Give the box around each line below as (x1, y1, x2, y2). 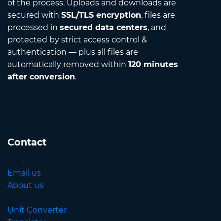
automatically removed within (7, 60, 128, 70)
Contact (7, 136, 46, 148)
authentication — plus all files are (7, 47, 138, 57)
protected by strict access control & (7, 35, 147, 45)
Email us (7, 168, 41, 178)
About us (7, 181, 43, 190)
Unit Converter (7, 205, 67, 215)
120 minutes (128, 60, 178, 70)
